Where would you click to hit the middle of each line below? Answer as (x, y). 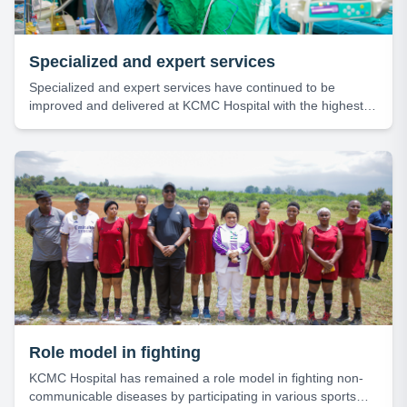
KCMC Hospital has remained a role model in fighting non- (196, 378)
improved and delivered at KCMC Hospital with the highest (196, 105)
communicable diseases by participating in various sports (193, 396)
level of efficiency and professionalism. (139, 124)
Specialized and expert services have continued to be (182, 87)
